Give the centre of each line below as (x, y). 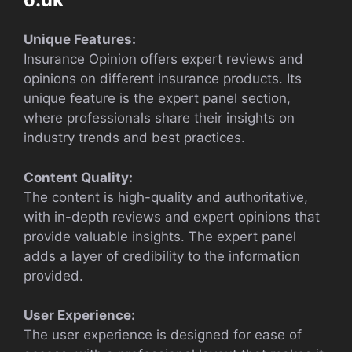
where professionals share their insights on (159, 118)
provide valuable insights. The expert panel (160, 236)
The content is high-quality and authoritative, (166, 197)
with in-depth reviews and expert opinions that (172, 216)
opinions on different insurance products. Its (163, 79)
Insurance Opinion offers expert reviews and (163, 59)
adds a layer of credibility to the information (162, 256)
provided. (53, 275)
